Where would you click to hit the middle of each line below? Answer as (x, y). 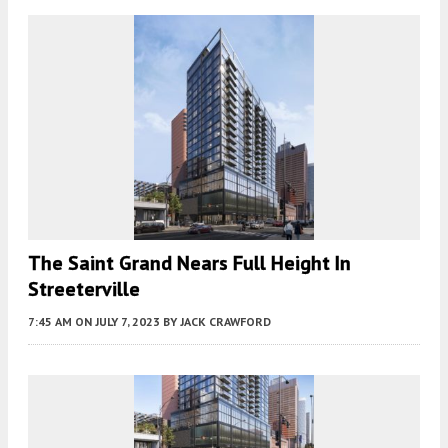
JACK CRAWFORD (225, 321)
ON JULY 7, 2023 (117, 321)
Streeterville (84, 288)
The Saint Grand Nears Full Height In (189, 262)
